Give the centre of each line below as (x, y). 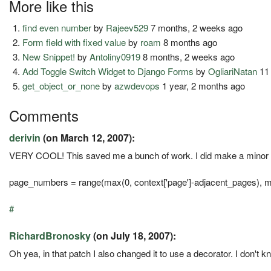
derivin (25, 138)
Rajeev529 (127, 28)
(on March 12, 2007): (88, 138)
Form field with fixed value (74, 42)
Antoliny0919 (115, 57)
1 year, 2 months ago (203, 86)
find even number (57, 28)
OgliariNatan (233, 71)
